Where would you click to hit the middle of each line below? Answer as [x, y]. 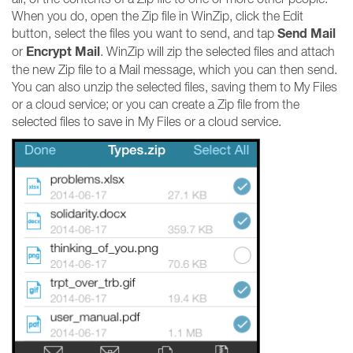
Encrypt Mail [63, 52]
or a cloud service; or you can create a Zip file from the [156, 104]
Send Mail [307, 33]
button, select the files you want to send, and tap [145, 33]
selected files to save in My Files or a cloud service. [147, 121]
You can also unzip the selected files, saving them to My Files [175, 87]
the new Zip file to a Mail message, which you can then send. [175, 69]
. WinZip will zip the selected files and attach [217, 51]
